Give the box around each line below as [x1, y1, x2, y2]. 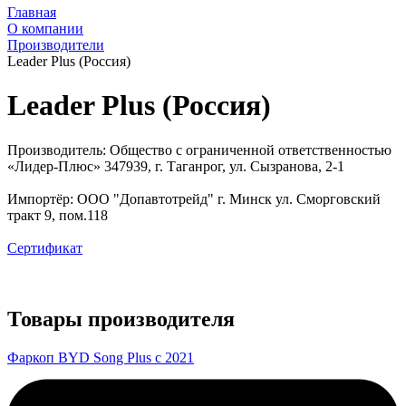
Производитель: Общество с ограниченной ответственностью [7, 141, 391, 158]
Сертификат [7, 239, 82, 256]
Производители [7, 37, 104, 53]
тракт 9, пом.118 [7, 207, 108, 223]
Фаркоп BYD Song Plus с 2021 [7, 349, 194, 365]
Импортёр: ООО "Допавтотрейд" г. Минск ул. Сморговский [7, 190, 381, 207]
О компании [7, 21, 83, 36]
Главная [7, 5, 56, 20]
